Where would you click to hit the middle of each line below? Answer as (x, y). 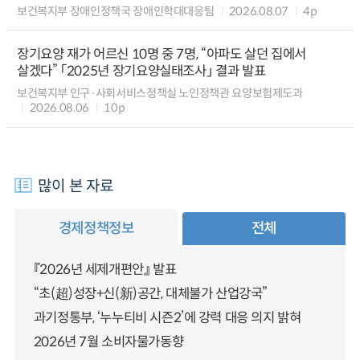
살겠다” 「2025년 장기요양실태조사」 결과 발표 (141, 72)
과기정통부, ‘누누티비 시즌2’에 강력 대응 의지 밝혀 (167, 318)
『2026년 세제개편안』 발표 (105, 269)
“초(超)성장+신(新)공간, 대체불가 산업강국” (150, 293)
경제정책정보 (96, 228)
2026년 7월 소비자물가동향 (108, 342)
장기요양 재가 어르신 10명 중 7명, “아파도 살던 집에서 (162, 55)
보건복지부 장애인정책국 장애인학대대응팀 (115, 11)
